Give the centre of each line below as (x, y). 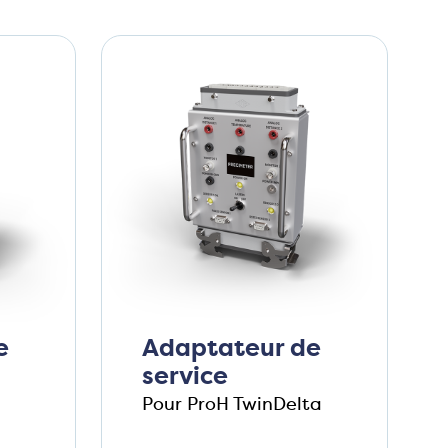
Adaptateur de (231, 348)
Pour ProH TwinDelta (231, 404)
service (184, 376)
